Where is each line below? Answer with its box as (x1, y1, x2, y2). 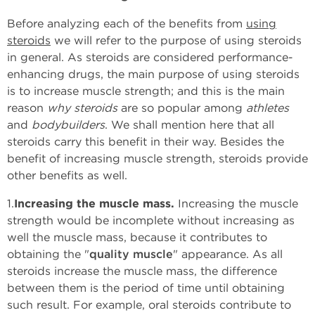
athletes (246, 101, 289, 115)
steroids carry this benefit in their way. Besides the (7, 135, 284, 148)
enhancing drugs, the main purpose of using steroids (7, 67, 300, 81)
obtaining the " (7, 247, 89, 261)
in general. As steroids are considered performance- (7, 51, 293, 64)
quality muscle (89, 247, 173, 262)
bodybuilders (32, 118, 105, 131)
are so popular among (117, 101, 246, 115)
